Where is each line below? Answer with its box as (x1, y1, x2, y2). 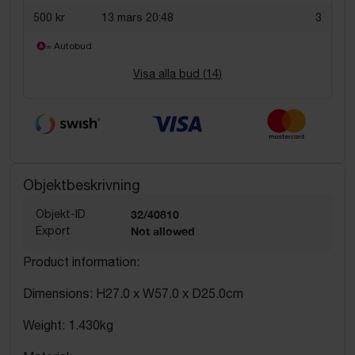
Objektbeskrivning (23, 176, 140, 193)
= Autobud (46, 40, 92, 52)
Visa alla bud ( (133, 67, 206, 80)
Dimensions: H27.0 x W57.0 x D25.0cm (23, 285, 243, 300)
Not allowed (131, 223, 195, 238)
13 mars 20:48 (101, 11, 174, 24)
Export (36, 223, 71, 237)
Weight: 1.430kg (23, 317, 113, 332)
